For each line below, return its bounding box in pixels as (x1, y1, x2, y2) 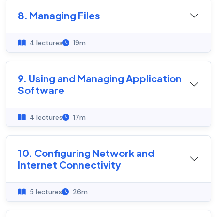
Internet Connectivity (18, 158, 121, 171)
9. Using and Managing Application (18, 72, 182, 85)
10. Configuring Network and (18, 147, 155, 159)
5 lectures (28, 187, 62, 197)
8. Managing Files (18, 9, 100, 22)
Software (18, 84, 64, 96)
